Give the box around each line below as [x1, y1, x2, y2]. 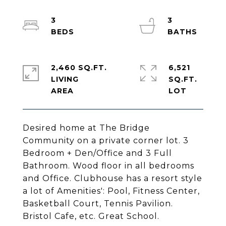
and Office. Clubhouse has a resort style [23, 174, 202, 183]
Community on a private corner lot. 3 [23, 136, 189, 145]
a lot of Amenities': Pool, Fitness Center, [23, 186, 200, 196]
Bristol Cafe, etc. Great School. [23, 211, 159, 221]
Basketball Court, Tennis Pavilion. [23, 199, 173, 208]
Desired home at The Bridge [23, 123, 150, 133]
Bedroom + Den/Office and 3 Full [23, 148, 172, 158]
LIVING [51, 75, 79, 84]
